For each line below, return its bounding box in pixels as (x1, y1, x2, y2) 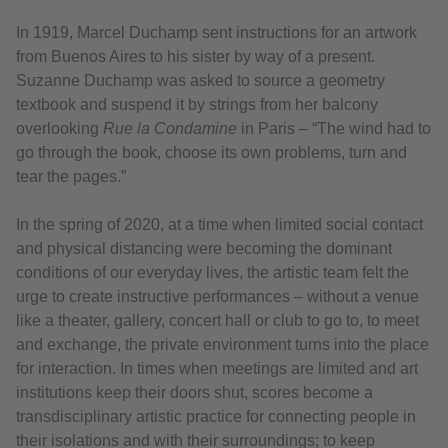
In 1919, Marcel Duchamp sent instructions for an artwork (16, 24, 417, 42)
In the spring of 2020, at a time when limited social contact (16, 216, 423, 234)
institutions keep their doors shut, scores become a (16, 384, 373, 402)
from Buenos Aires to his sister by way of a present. (16, 48, 375, 66)
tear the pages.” (16, 168, 126, 186)
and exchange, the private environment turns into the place (16, 336, 429, 354)
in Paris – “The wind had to (237, 120, 431, 138)
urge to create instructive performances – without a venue (16, 288, 419, 306)
